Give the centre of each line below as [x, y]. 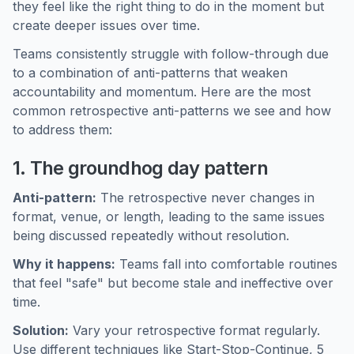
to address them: [62, 130]
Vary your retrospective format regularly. [194, 330]
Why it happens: [64, 264]
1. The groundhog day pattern [140, 168]
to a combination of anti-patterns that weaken [150, 73]
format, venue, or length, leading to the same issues [169, 217]
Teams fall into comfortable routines [226, 264]
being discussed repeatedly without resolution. [151, 235]
